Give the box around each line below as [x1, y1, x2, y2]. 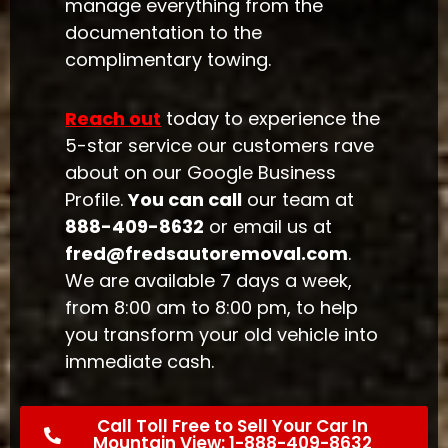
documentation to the [65, 20, 263, 46]
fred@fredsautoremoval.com [65, 240, 349, 266]
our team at [242, 186, 355, 212]
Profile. [65, 186, 129, 212]
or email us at [204, 213, 333, 239]
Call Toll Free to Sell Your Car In [97, 414, 368, 439]
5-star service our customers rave [65, 132, 375, 158]
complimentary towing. [65, 47, 272, 73]
